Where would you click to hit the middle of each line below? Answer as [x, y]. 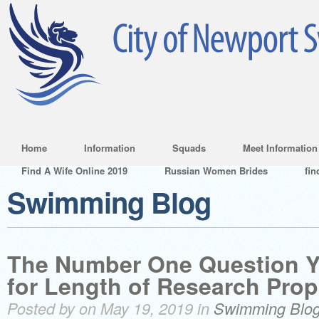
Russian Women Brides [216, 171]
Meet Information [280, 148]
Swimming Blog [109, 202]
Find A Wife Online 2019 [74, 171]
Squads [189, 148]
